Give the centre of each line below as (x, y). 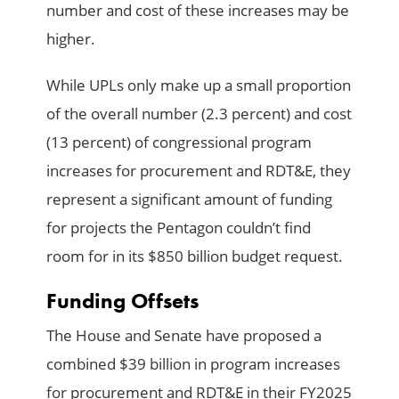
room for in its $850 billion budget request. (195, 256)
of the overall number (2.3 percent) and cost (199, 113)
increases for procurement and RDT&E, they (199, 170)
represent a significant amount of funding (190, 199)
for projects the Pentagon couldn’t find (179, 227)
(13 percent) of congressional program (179, 142)
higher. (71, 38)
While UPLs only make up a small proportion (199, 85)
